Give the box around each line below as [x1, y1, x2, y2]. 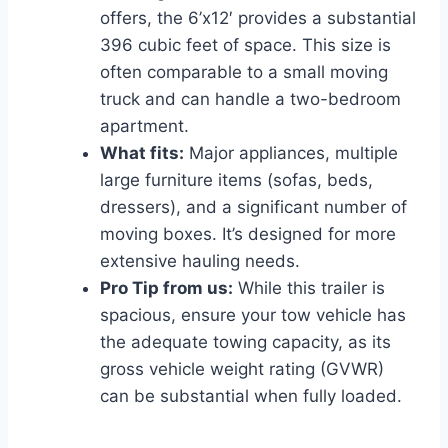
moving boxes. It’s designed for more [100, 223, 396, 244]
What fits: [100, 142, 184, 163]
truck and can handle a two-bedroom [100, 88, 401, 109]
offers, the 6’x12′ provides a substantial [100, 7, 416, 28]
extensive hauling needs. [100, 250, 300, 271]
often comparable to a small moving [100, 61, 388, 82]
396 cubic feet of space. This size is [100, 34, 391, 55]
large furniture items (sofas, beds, [100, 169, 373, 190]
